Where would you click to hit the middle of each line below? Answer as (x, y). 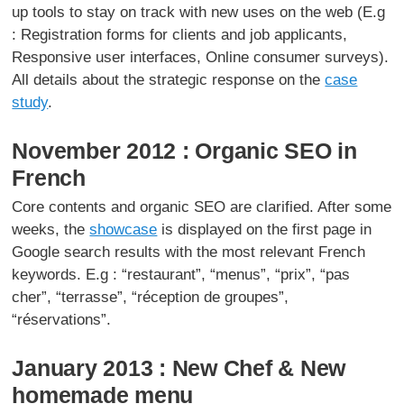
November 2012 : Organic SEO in (184, 150)
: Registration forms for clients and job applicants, (180, 34)
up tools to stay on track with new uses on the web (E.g (199, 12)
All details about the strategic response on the (169, 79)
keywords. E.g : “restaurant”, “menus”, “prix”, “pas (181, 274)
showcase (124, 229)
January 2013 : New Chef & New (179, 367)
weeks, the (51, 229)
